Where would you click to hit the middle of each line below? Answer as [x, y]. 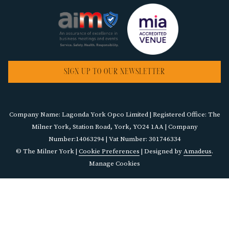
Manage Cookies [114, 164]
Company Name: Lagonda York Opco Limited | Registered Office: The [114, 115]
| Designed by [162, 152]
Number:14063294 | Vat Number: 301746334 [114, 139]
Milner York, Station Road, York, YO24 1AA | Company [114, 127]
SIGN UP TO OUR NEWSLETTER [114, 72]
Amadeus [198, 152]
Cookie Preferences [109, 152]
